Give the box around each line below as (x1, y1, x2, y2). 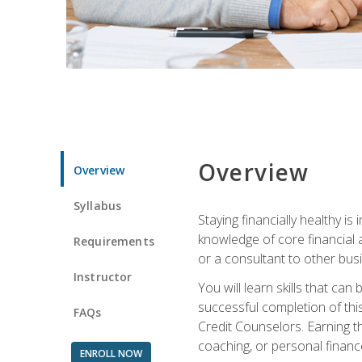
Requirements (74, 233, 154, 249)
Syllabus (74, 197, 122, 213)
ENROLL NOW (79, 346, 142, 360)
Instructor (74, 268, 133, 284)
